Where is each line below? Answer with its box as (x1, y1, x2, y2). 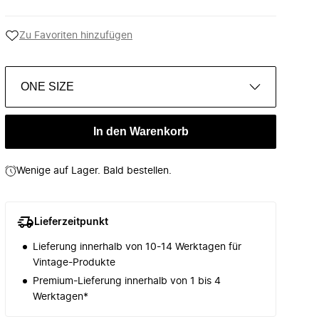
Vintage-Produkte (33, 258, 115, 268)
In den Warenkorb (93, 125, 189, 137)
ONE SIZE (21, 80, 74, 93)
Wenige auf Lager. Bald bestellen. (16, 166, 172, 176)
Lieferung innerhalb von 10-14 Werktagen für (33, 242, 241, 252)
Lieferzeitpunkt (34, 217, 108, 227)
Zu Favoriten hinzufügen (19, 31, 132, 41)
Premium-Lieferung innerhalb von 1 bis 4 (33, 276, 221, 286)
